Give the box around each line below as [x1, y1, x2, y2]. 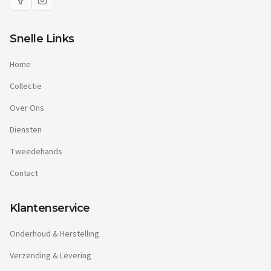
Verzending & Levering [10, 250, 91, 262]
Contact [10, 168, 38, 180]
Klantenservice [10, 201, 90, 215]
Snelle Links [10, 32, 74, 45]
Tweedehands [10, 146, 62, 158]
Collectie [10, 80, 42, 93]
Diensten [10, 124, 42, 136]
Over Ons [10, 102, 44, 114]
